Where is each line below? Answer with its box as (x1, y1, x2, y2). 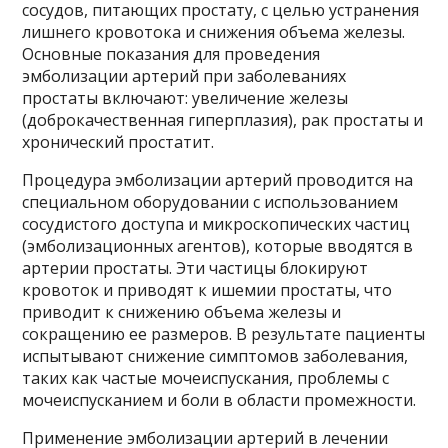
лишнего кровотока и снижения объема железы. (22, 21, 406, 44)
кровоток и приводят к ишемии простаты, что (22, 279, 393, 302)
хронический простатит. (22, 131, 215, 154)
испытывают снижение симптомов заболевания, (22, 345, 409, 368)
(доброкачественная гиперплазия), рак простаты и (22, 109, 424, 132)
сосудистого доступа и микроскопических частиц (22, 213, 411, 236)
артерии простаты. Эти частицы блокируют (22, 257, 369, 280)
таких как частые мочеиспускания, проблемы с (22, 367, 390, 390)
